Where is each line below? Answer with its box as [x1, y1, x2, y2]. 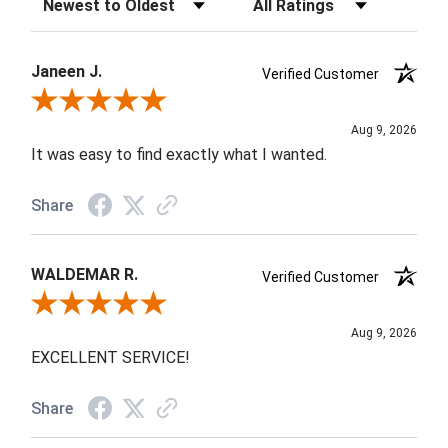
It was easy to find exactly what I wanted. [31, 144, 328, 164]
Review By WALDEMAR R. [30, 296, 189, 313]
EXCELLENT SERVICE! [31, 347, 191, 367]
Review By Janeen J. [30, 93, 161, 110]
